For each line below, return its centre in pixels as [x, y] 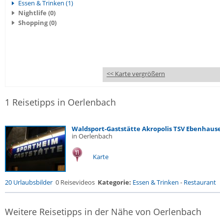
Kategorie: [114, 182]
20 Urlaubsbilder [29, 182]
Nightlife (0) [37, 13]
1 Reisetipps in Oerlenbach [60, 102]
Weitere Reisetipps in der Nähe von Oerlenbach [103, 212]
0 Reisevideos [75, 182]
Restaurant [200, 182]
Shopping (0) [37, 23]
